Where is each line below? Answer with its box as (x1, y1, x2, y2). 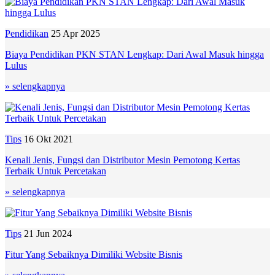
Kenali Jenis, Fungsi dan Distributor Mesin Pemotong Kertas (5, 154, 240, 165)
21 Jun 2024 (24, 228, 72, 239)
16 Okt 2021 (24, 133, 73, 144)
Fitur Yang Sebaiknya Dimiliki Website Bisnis (5, 249, 182, 260)
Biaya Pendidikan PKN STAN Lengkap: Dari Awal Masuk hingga (5, 48, 264, 60)
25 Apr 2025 (51, 28, 100, 39)
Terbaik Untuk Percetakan (5, 165, 106, 176)
